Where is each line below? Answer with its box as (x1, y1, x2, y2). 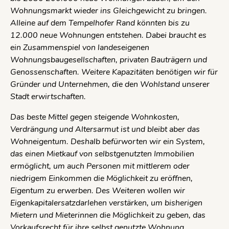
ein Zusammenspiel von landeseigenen (10, 41, 149, 53)
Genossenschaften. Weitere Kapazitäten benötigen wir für (10, 66, 218, 78)
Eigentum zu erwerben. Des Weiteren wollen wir (10, 185, 185, 196)
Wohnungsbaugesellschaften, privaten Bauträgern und (10, 54, 207, 65)
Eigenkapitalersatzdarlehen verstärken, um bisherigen (10, 197, 202, 209)
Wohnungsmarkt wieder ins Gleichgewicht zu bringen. (10, 5, 207, 16)
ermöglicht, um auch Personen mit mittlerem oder (10, 160, 190, 172)
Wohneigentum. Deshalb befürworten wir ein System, (10, 135, 205, 147)
